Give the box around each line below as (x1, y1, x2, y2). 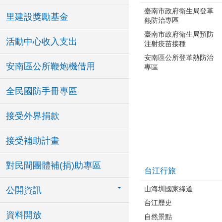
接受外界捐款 (6, 111, 59, 121)
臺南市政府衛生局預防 (144, 30, 214, 38)
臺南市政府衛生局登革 (144, 6, 214, 15)
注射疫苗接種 (144, 39, 186, 48)
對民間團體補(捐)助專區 (6, 161, 101, 170)
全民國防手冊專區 (6, 86, 77, 96)
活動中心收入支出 (6, 37, 77, 47)
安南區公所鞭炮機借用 (6, 61, 95, 71)
